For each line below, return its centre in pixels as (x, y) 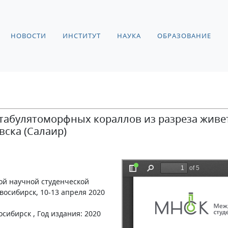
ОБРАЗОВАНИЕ (184, 36)
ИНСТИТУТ (82, 36)
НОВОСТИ (28, 36)
